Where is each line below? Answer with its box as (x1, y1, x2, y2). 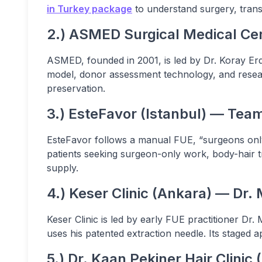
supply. (47, 162, 78, 174)
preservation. (47, 82, 105, 94)
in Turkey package (47, 3, 132, 15)
